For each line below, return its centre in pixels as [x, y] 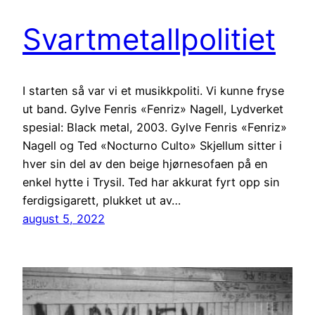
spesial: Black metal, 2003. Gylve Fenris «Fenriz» [155, 127]
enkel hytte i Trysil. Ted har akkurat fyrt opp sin [151, 182]
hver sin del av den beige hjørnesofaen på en [145, 163]
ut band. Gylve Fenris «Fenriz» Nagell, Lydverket [153, 109]
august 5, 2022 [64, 218]
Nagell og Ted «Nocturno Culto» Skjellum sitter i [152, 145]
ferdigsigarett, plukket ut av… [102, 200]
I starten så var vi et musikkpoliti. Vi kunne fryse [153, 90]
